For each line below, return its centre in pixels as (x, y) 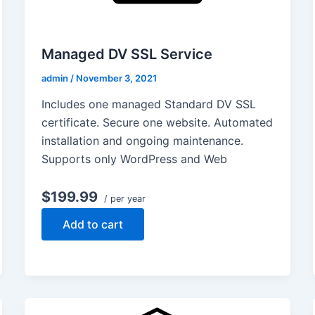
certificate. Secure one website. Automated (157, 123)
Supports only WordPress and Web (134, 159)
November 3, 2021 (116, 78)
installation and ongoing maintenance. (142, 141)
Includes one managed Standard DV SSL (148, 104)
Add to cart (92, 225)
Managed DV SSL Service (127, 54)
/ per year (123, 199)
